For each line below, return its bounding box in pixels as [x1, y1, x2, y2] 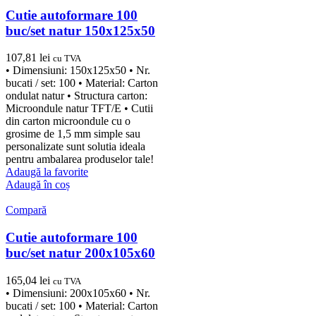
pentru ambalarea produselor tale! [6, 153, 154, 166]
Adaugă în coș [6, 178, 70, 191]
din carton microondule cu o [6, 115, 130, 128]
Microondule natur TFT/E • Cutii [6, 102, 153, 115]
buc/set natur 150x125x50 [6, 23, 155, 38]
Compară [6, 204, 47, 217]
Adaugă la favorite [6, 166, 88, 178]
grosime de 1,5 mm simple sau [6, 128, 140, 140]
